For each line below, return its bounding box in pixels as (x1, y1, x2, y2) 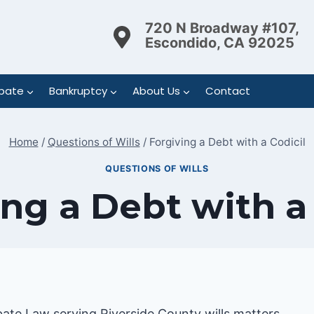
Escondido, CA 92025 (145, 34, 294, 51)
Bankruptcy (48, 83, 107, 98)
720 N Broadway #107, (145, 19, 299, 36)
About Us (132, 83, 180, 98)
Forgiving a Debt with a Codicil (149, 135, 306, 149)
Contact (205, 83, 250, 98)
